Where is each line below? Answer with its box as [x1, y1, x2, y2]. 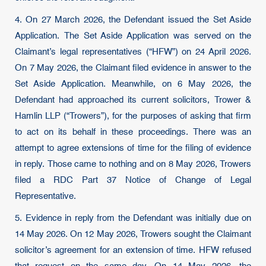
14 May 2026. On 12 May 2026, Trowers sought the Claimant [15, 230, 251, 239]
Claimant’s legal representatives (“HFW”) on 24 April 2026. [15, 47, 251, 56]
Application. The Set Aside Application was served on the [15, 31, 251, 40]
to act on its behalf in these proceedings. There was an [15, 128, 251, 137]
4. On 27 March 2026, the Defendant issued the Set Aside [15, 15, 251, 24]
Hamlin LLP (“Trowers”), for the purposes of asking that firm [15, 112, 251, 121]
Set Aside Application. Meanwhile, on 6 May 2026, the [15, 80, 251, 88]
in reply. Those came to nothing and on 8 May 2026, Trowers [15, 160, 251, 169]
